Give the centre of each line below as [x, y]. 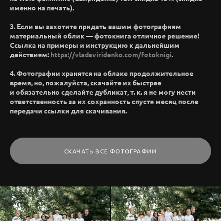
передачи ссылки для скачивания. [68, 111]
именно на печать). [42, 8]
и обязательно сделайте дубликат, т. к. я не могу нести [103, 92]
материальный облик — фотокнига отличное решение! [105, 36]
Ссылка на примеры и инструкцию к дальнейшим [95, 45]
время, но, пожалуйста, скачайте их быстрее [86, 83]
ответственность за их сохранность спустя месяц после [104, 101]
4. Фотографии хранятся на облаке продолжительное [102, 73]
